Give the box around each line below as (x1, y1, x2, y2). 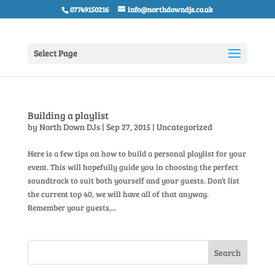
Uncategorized (156, 121, 212, 133)
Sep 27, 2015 (106, 121, 150, 133)
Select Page (33, 47, 77, 59)
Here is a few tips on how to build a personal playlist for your (27, 148, 246, 159)
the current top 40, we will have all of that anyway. (27, 188, 209, 199)
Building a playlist (27, 109, 109, 122)
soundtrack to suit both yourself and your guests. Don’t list (27, 175, 239, 186)
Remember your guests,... (27, 202, 117, 213)
